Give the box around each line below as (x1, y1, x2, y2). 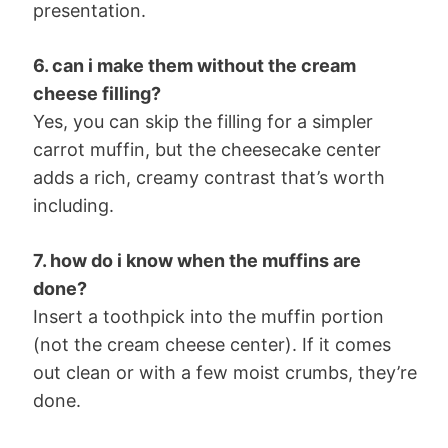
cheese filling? (33, 82, 161, 104)
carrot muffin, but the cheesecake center (33, 138, 381, 160)
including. (33, 194, 114, 216)
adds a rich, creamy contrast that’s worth (33, 166, 385, 188)
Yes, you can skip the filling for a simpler (33, 110, 373, 132)
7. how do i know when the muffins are (33, 249, 361, 271)
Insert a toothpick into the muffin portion (33, 305, 384, 327)
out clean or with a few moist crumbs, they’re (33, 361, 417, 383)
